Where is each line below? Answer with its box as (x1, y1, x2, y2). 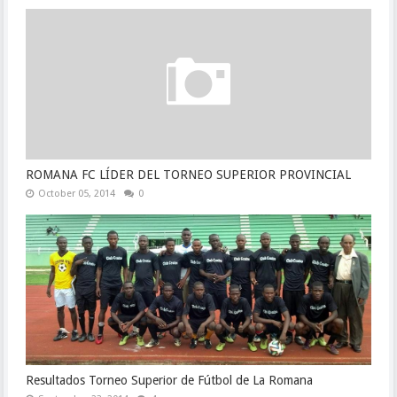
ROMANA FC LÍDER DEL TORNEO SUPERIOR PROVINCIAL (25, 167, 351, 182)
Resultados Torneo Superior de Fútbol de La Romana (25, 373, 313, 387)
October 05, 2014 (37, 188, 115, 199)
